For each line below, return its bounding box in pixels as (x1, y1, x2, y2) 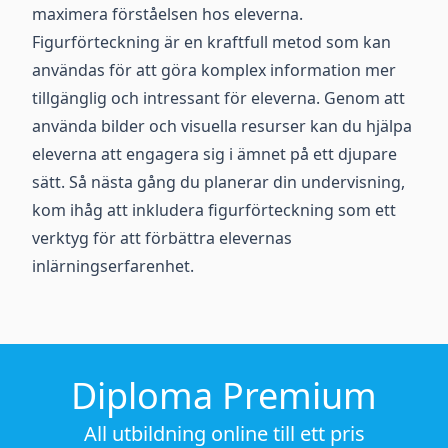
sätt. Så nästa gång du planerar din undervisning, (32, 171, 405, 193)
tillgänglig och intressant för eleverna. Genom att (32, 87, 405, 109)
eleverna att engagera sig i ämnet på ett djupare (32, 143, 397, 165)
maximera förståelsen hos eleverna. (32, 3, 303, 25)
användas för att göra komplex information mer (32, 59, 396, 81)
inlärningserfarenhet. (32, 255, 194, 277)
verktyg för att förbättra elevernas (32, 227, 292, 249)
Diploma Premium (71, 371, 377, 420)
